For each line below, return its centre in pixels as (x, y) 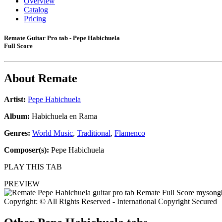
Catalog (36, 10)
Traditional (94, 133)
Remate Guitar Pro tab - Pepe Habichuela (62, 38)
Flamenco (130, 133)
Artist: (15, 100)
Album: (17, 116)
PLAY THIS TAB (33, 167)
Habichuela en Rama (63, 116)
